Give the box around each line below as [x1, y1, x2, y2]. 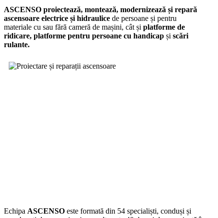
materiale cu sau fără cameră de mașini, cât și [4, 22, 141, 31]
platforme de [141, 22, 185, 31]
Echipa [4, 206, 27, 215]
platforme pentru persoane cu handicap [34, 31, 166, 40]
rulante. [4, 40, 30, 49]
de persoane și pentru [112, 14, 177, 22]
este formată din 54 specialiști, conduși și [65, 206, 191, 215]
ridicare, [4, 31, 34, 40]
